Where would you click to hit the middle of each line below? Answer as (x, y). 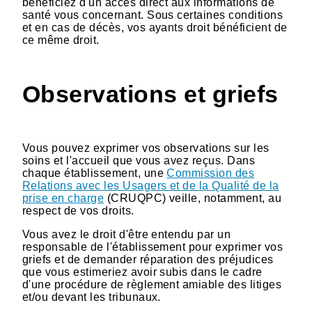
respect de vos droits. (78, 211)
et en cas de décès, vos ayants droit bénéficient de (155, 28)
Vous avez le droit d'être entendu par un (127, 235)
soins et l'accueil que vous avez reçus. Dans (139, 161)
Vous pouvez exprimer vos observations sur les (146, 148)
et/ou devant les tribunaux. (92, 297)
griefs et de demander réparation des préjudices (148, 260)
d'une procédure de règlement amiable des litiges (152, 285)
